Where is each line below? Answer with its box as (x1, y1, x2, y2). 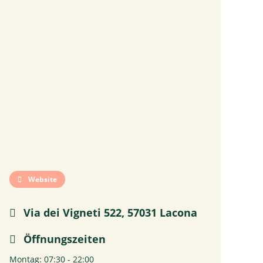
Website (26, 174, 57, 184)
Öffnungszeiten (21, 232, 106, 246)
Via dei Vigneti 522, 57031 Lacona (21, 205, 197, 220)
